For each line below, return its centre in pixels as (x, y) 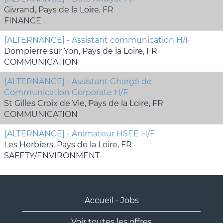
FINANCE (23, 21)
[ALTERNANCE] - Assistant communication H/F (97, 40)
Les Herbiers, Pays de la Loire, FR (68, 145)
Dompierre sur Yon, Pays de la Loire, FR (81, 51)
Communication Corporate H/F (66, 93)
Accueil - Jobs (111, 201)
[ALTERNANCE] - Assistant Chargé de (78, 82)
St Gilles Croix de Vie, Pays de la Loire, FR (84, 104)
